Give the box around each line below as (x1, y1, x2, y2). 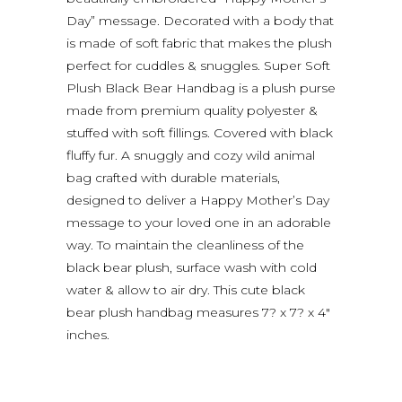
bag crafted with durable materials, (66, 169, 280, 186)
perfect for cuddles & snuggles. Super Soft (66, 57, 330, 74)
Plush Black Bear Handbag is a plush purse (66, 79, 336, 96)
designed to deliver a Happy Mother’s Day (66, 191, 329, 208)
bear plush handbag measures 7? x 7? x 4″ (66, 303, 330, 320)
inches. (66, 326, 109, 343)
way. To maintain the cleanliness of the (66, 236, 304, 253)
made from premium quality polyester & (66, 101, 318, 118)
